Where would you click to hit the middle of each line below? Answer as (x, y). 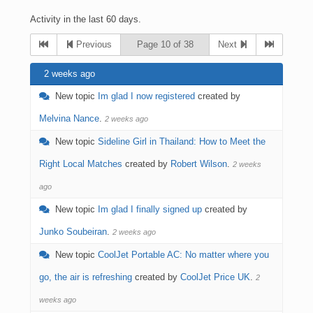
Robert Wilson (199, 164)
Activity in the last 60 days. (86, 19)
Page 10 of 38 (165, 44)
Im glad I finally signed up (150, 209)
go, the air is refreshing (86, 277)
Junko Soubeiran (73, 232)
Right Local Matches (81, 164)
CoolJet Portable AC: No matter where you (183, 255)
